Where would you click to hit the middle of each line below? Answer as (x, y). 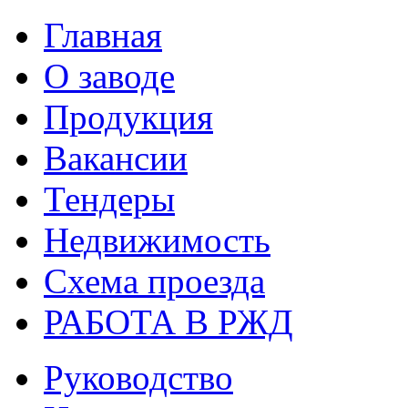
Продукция (128, 117)
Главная (103, 35)
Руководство (138, 377)
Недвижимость (157, 240)
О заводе (109, 76)
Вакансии (116, 158)
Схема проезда (154, 281)
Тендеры (109, 199)
